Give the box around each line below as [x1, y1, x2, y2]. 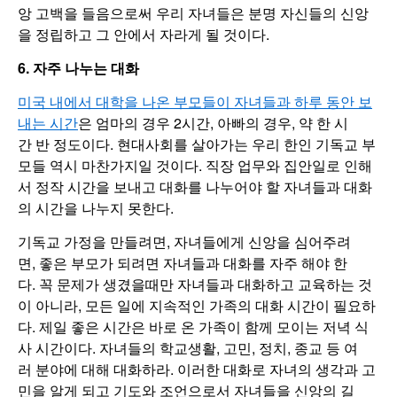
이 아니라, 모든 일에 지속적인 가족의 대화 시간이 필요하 [18, 295, 376, 316]
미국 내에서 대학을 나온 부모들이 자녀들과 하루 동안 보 [18, 91, 372, 113]
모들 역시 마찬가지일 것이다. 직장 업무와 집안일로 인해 [18, 155, 372, 176]
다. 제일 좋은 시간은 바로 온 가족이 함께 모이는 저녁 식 [18, 316, 369, 338]
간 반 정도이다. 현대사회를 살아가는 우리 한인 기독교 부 [18, 134, 376, 155]
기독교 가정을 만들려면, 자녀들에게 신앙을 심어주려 [18, 231, 351, 253]
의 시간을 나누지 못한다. [18, 198, 174, 219]
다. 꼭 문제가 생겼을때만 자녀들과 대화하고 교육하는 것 [18, 274, 372, 295]
